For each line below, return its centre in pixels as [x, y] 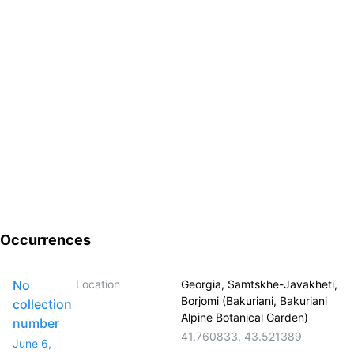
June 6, [32, 343]
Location [98, 284]
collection [42, 304]
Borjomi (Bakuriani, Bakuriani [254, 301]
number [36, 323]
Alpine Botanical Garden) [245, 317]
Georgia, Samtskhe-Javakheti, [260, 284]
